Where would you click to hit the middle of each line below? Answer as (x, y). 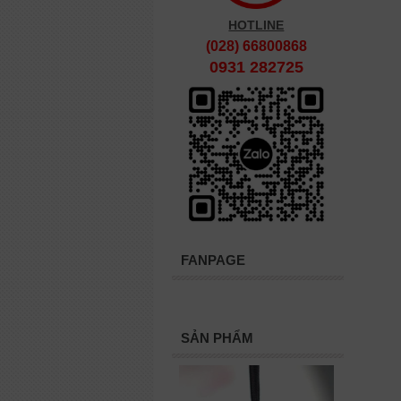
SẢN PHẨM (217, 338)
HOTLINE (256, 25)
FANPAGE (213, 260)
